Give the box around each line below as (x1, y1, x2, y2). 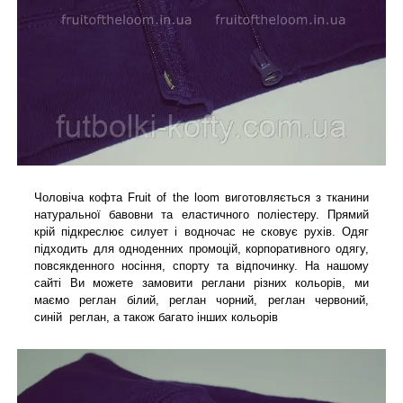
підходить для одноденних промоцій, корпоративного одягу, (34, 242, 369, 256)
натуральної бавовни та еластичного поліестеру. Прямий (34, 208, 369, 222)
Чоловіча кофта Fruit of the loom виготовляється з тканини (34, 191, 369, 205)
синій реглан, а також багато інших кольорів (34, 310, 278, 325)
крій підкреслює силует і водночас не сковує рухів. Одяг (34, 225, 369, 239)
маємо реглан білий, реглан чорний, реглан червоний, (34, 293, 369, 308)
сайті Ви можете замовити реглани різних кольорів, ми (34, 276, 369, 291)
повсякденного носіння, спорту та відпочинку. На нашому (34, 259, 369, 273)
